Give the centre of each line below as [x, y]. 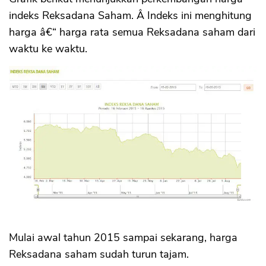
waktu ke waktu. [48, 49]
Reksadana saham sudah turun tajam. [99, 254]
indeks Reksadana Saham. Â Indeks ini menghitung [130, 16]
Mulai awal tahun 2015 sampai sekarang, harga [123, 237]
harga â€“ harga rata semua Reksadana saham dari [132, 32]
